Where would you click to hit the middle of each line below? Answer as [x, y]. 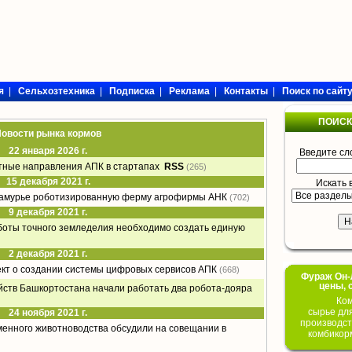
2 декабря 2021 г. [48, 254]
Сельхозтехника [56, 91]
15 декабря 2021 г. [48, 181]
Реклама [189, 91]
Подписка [132, 91]
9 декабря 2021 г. [48, 212]
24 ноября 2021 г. [48, 313]
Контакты [246, 91]
